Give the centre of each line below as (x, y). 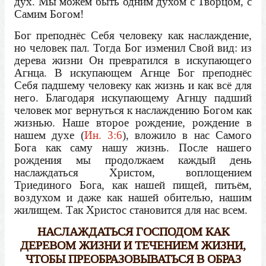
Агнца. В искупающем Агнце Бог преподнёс (133, 72)
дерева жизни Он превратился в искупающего (133, 60)
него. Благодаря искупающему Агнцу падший (133, 97)
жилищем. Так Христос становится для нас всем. (131, 210)
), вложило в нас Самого (187, 135)
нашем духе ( (49, 135)
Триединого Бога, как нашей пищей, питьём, (133, 185)
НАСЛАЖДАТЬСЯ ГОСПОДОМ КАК (133, 232)
